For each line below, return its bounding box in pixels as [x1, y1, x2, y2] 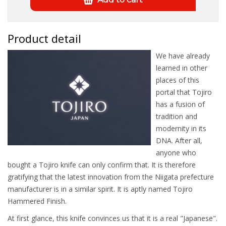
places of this [156, 75, 199, 85]
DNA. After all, [156, 136, 202, 146]
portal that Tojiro [156, 87, 212, 97]
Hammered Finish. [8, 196, 67, 206]
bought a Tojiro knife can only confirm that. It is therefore [8, 160, 196, 170]
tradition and [156, 111, 197, 122]
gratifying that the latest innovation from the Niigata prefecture [8, 172, 214, 182]
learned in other [156, 63, 207, 73]
